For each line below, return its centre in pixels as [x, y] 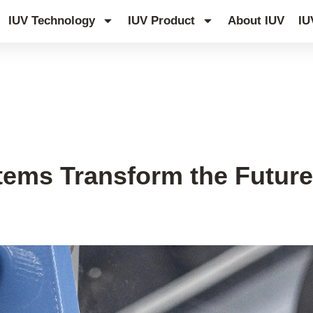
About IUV [256, 20]
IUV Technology [52, 20]
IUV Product [162, 20]
